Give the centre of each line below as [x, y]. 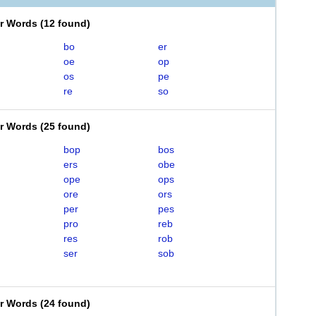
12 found [65, 23]
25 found [65, 126]
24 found [65, 303]
